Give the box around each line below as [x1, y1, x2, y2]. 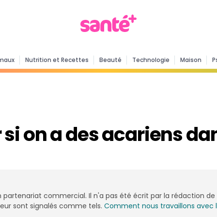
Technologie [132, 56, 170, 64]
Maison [180, 56, 201, 64]
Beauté [99, 56, 122, 64]
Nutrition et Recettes [25, 56, 89, 64]
